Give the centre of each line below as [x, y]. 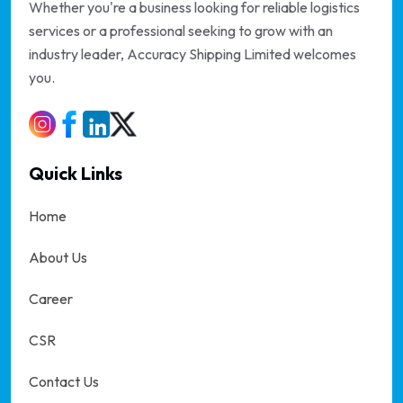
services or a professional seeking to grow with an [181, 31]
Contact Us [64, 382]
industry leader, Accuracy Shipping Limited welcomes [193, 54]
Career [51, 299]
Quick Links [76, 174]
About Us [58, 258]
